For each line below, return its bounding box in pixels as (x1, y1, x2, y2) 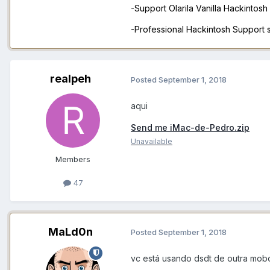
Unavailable (131, 136, 172, 146)
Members (55, 154, 90, 165)
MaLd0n (48, 225, 93, 238)
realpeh (50, 72, 91, 86)
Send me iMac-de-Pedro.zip (131, 122, 250, 133)
